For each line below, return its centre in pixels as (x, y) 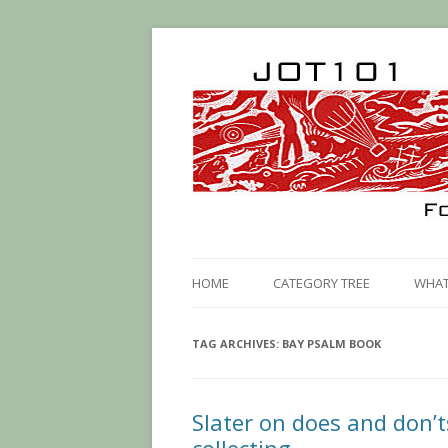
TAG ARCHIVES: (237, 343)
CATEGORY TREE (321, 283)
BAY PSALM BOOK (331, 343)
